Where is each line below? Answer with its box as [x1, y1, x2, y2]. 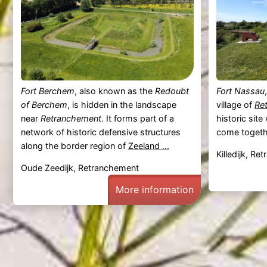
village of [216, 100, 254, 110]
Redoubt [154, 86, 189, 97]
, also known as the [74, 86, 155, 97]
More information [115, 184, 194, 196]
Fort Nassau [216, 86, 265, 97]
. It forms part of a [101, 113, 174, 124]
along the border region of [20, 141, 128, 151]
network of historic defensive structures [20, 127, 181, 138]
